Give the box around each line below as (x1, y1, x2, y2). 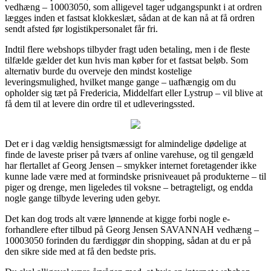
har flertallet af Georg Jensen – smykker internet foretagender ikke (5, 160, 256, 171)
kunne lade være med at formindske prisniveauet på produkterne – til (5, 171, 266, 181)
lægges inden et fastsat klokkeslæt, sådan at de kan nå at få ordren (5, 12, 255, 23)
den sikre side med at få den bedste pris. (5, 246, 156, 256)
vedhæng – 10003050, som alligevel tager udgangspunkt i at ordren (5, 1, 262, 12)
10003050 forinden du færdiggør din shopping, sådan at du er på (5, 235, 251, 246)
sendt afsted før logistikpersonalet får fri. (5, 23, 158, 34)
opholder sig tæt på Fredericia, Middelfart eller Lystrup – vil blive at (5, 87, 263, 98)
